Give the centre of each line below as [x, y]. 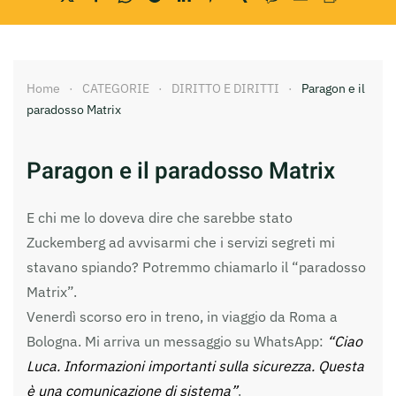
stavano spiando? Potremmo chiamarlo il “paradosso [196, 267]
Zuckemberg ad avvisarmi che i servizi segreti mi [181, 242]
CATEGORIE [116, 88]
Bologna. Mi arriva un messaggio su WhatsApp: [177, 341]
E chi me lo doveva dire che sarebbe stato [160, 217]
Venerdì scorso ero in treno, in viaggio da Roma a [182, 316]
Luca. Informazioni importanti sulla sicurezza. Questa [195, 366]
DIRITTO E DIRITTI [225, 88]
